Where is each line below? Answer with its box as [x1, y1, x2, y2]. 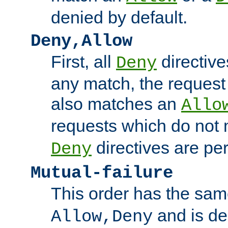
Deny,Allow [31, 31, 132, 51]
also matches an [51, 94, 181, 113]
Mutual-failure [31, 163, 173, 183]
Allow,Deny [51, 207, 153, 226]
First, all [51, 51, 116, 71]
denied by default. [51, 7, 187, 27]
